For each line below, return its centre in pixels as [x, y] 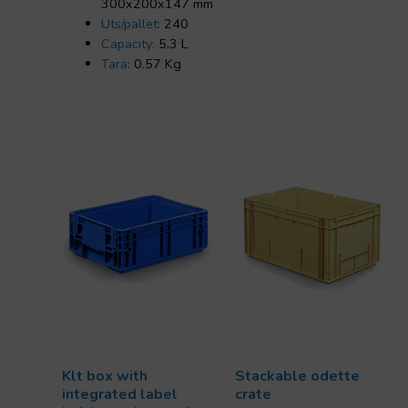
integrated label [120, 394]
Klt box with [105, 376]
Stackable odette [297, 376]
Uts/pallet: [131, 24]
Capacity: [128, 44]
